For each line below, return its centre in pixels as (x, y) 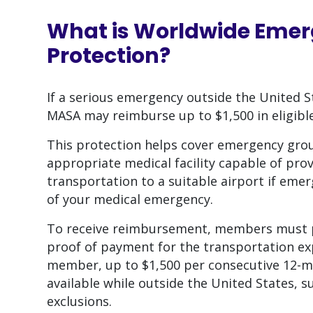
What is (90, 32)
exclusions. (79, 301)
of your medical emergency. (130, 199)
